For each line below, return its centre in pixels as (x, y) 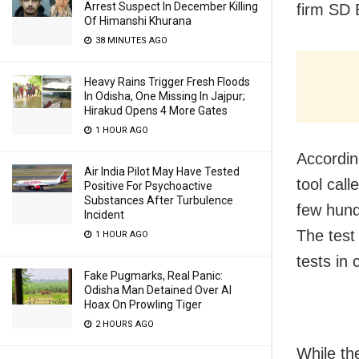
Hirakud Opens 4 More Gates (156, 111)
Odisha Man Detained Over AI (158, 290)
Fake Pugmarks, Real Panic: (153, 276)
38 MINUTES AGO (130, 40)
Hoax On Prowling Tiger (143, 305)
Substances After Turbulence (159, 200)
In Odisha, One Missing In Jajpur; (165, 96)
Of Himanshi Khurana (138, 21)
